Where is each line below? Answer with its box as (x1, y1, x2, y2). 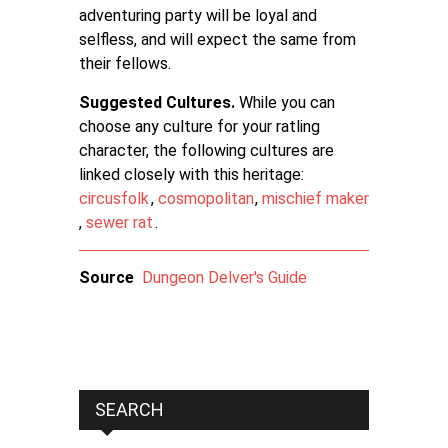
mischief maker (262, 189, 369, 208)
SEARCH (95, 399, 164, 420)
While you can (235, 93, 335, 112)
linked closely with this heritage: (79, 165, 304, 184)
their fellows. (79, 54, 171, 73)
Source (79, 268, 134, 287)
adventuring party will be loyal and (79, 6, 317, 25)
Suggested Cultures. (79, 93, 235, 112)
